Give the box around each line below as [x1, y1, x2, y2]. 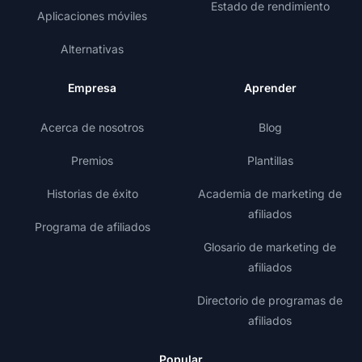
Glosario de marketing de [204, 240, 336, 255]
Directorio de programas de [197, 293, 343, 308]
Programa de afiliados [34, 220, 150, 234]
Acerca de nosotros [40, 120, 144, 135]
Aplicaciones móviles [37, 9, 147, 23]
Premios [71, 154, 113, 168]
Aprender [243, 81, 297, 95]
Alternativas [61, 42, 124, 57]
